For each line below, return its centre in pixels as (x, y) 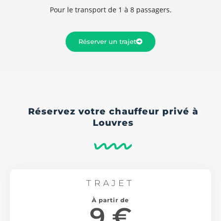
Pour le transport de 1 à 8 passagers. (110, 9)
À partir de (110, 200)
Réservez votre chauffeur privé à (113, 111)
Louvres (113, 123)
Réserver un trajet (107, 41)
